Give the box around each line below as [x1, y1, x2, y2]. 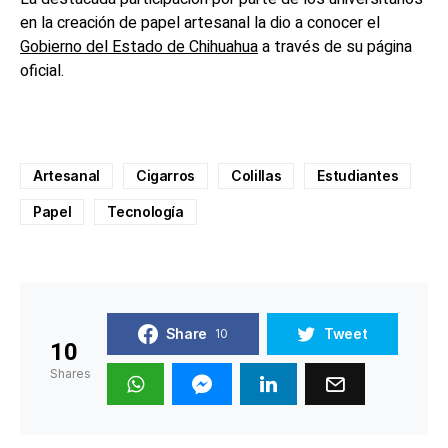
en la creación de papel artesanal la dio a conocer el [20, 11, 380, 36]
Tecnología [107, 203, 184, 221]
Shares [50, 366, 91, 382]
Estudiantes [317, 167, 399, 185]
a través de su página [258, 35, 412, 60]
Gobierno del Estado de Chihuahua [20, 35, 258, 60]
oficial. [20, 59, 64, 84]
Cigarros [135, 167, 196, 185]
